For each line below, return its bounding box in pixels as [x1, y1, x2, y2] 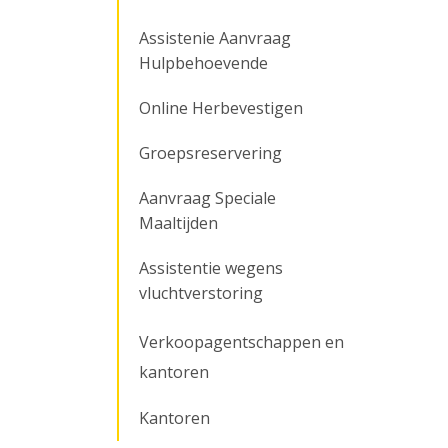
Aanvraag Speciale [139, 187, 276, 209]
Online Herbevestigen [139, 97, 303, 119]
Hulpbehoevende [139, 52, 268, 74]
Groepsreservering [139, 142, 282, 164]
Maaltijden [139, 212, 218, 234]
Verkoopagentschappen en [139, 331, 344, 353]
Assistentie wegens [139, 257, 283, 279]
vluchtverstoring [139, 282, 263, 304]
